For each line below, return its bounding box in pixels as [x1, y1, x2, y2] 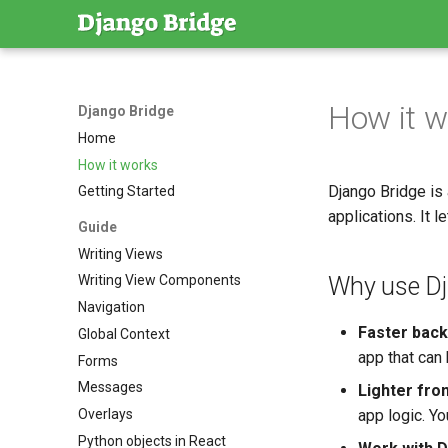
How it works [78, 156, 158, 173]
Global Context [78, 325, 170, 342]
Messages [78, 379, 143, 396]
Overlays [78, 406, 133, 422]
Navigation [78, 299, 145, 315]
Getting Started [78, 183, 175, 200]
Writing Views [78, 245, 163, 262]
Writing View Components [78, 272, 241, 289]
